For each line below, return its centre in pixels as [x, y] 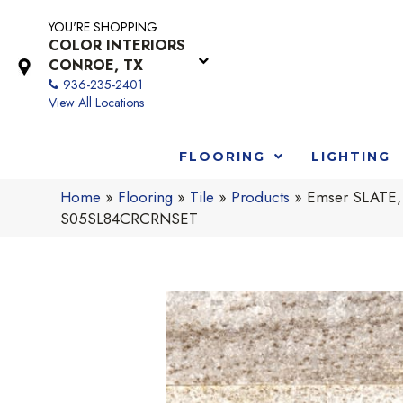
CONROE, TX [96, 65]
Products [261, 197]
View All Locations [96, 103]
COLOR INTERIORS [117, 45]
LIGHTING [350, 156]
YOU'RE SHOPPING [103, 27]
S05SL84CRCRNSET [130, 218]
